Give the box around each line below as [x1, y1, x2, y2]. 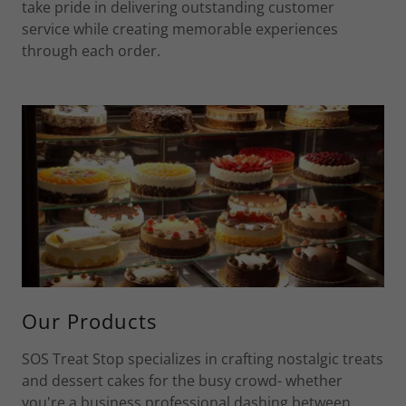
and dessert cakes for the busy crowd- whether [22, 370, 343, 391]
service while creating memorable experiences [22, 19, 338, 40]
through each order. [22, 41, 160, 62]
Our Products [22, 306, 157, 334]
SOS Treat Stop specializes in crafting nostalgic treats [22, 348, 383, 369]
